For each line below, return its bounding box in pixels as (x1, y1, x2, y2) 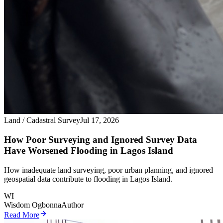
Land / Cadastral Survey (4, 116, 80, 125)
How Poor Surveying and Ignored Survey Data (4, 134, 197, 145)
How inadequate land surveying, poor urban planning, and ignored (4, 165, 213, 174)
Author (61, 200, 84, 209)
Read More (4, 210, 39, 219)
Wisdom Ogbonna (4, 200, 61, 209)
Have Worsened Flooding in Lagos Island (4, 145, 173, 156)
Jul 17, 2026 (80, 116, 119, 125)
